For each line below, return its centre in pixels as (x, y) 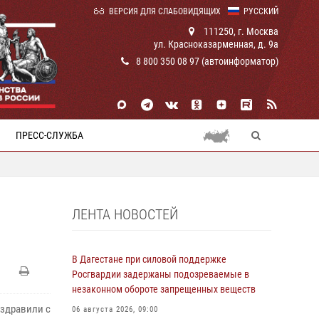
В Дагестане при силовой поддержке (149, 259)
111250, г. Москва (240, 31)
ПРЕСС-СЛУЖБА (49, 135)
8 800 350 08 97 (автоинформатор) (207, 61)
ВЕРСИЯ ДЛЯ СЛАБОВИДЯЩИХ (165, 11)
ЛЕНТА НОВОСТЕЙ (125, 214)
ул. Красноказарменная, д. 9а (216, 44)
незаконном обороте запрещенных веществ (164, 289)
